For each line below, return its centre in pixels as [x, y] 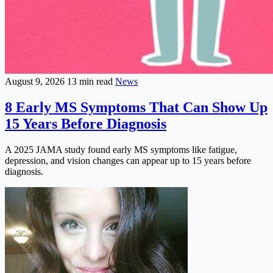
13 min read [91, 81]
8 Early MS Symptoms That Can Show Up [136, 107]
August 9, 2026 [36, 81]
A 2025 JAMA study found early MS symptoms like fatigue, [121, 149]
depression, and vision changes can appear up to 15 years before [128, 160]
